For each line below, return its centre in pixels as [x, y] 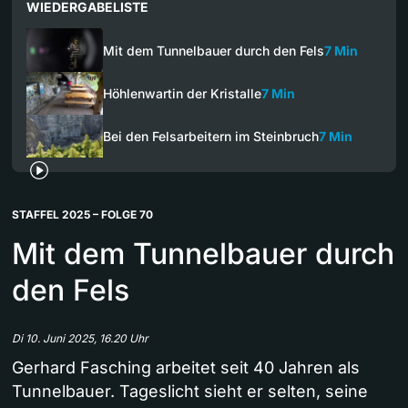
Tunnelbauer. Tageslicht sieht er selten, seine [190, 392]
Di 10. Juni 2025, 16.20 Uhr [80, 339]
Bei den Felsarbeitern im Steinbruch [211, 136]
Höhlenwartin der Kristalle [182, 93]
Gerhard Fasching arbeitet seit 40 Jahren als [186, 368]
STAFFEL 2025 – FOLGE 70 [82, 215]
